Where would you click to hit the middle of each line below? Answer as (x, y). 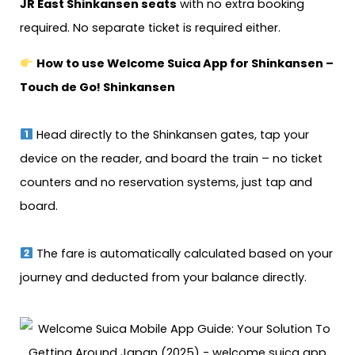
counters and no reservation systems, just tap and (166, 182)
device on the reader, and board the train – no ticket (171, 158)
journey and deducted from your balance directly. (163, 277)
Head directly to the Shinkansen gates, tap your (171, 135)
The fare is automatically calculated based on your (183, 254)
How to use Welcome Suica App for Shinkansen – (185, 63)
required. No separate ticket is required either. (150, 28)
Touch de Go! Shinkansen (97, 87)
